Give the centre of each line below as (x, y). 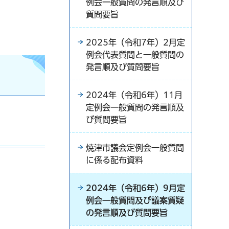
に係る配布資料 (114, 160)
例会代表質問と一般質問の (135, 54)
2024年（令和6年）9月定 (135, 188)
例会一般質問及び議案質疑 (135, 200)
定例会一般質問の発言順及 (135, 107)
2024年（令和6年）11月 (134, 95)
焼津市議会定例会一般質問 (135, 147)
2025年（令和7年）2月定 (135, 42)
